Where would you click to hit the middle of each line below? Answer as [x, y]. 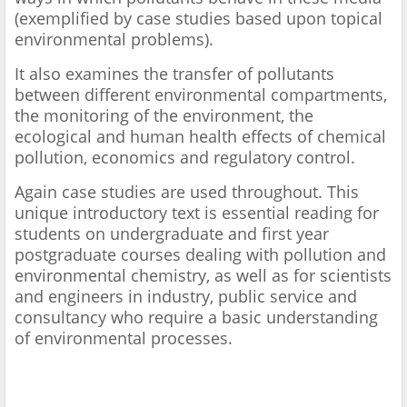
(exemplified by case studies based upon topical [199, 19]
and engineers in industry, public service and [186, 297]
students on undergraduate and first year [172, 234]
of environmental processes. [124, 338]
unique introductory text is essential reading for [197, 213]
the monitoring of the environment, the [164, 116]
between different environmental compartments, [201, 95]
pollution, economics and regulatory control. [187, 158]
